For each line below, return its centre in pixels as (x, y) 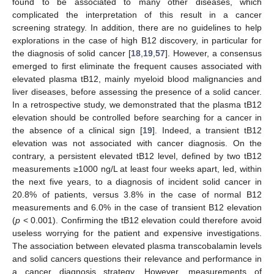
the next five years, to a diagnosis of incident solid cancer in (137, 182)
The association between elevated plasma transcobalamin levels (137, 246)
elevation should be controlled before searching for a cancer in (137, 118)
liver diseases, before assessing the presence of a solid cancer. (137, 92)
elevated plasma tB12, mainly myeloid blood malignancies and (137, 79)
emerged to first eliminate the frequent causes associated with (137, 66)
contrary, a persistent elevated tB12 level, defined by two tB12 (137, 156)
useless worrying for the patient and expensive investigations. (137, 233)
